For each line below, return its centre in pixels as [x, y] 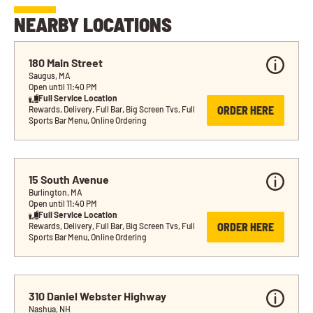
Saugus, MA [50, 76]
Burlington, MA [56, 192]
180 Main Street [66, 63]
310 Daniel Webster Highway [97, 296]
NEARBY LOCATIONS [93, 25]
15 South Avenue [69, 180]
